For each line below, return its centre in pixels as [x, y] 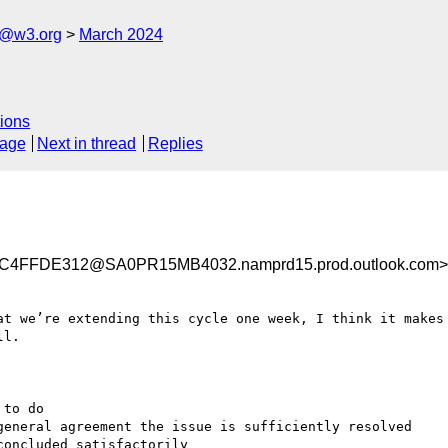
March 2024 [121, 34]
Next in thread [87, 144]
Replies [175, 144]
